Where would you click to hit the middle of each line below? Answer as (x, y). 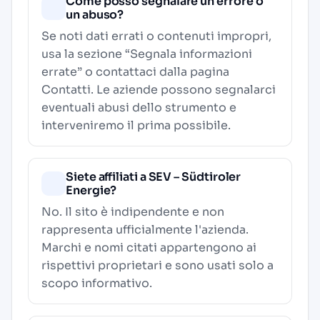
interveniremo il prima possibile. (136, 125)
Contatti (66, 90)
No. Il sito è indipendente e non (133, 212)
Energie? (91, 190)
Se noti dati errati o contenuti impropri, (156, 36)
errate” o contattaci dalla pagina (135, 72)
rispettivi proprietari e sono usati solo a (157, 265)
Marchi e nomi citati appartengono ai (149, 247)
